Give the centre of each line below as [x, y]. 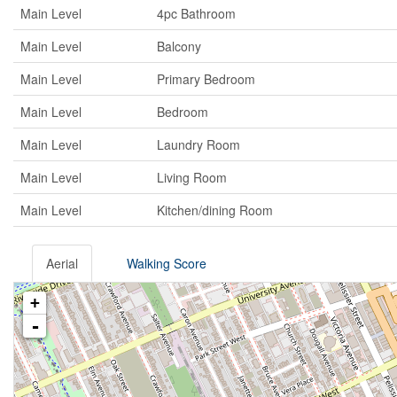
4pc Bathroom [196, 14]
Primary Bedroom [206, 79]
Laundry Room [198, 145]
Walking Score [167, 264]
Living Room [192, 178]
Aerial [62, 264]
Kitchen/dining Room [215, 210]
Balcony [179, 47]
